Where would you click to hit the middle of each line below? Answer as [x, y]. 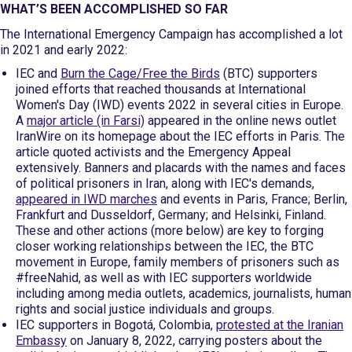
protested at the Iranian [280, 325]
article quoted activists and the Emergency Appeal [153, 152]
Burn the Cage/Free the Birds [140, 73]
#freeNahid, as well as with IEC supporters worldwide [164, 278]
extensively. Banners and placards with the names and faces [181, 168]
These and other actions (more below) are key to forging [170, 231]
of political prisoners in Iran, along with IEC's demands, [165, 183]
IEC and [38, 73]
